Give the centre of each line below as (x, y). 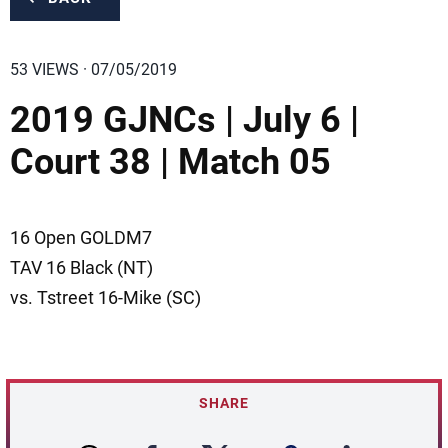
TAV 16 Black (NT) (81, 267)
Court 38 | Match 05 (170, 162)
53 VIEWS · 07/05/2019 (93, 69)
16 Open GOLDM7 (81, 237)
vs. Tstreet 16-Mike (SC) (105, 297)
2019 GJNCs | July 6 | (184, 120)
